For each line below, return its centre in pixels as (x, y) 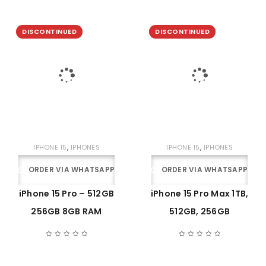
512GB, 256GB (199, 211)
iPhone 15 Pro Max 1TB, (199, 194)
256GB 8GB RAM (66, 211)
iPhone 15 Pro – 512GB (66, 194)
